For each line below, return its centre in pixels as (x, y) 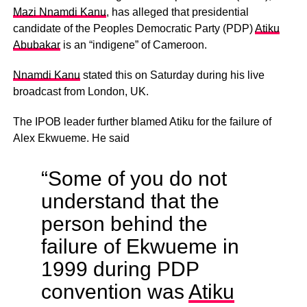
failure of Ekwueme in (140, 246)
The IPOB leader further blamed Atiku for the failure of (142, 122)
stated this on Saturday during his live (172, 75)
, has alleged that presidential (177, 12)
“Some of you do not (134, 179)
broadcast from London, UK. (81, 92)
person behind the (124, 224)
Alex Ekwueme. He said (71, 138)
